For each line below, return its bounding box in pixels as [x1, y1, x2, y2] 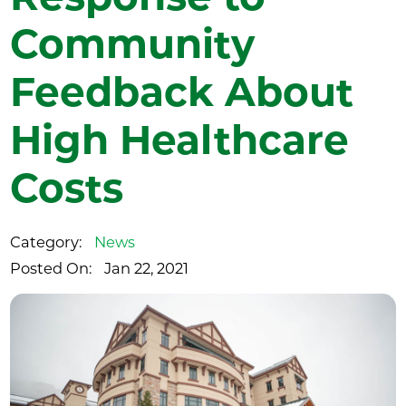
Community [10, 20, 256, 69]
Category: [10, 232, 82, 251]
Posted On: [10, 258, 92, 277]
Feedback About [10, 68, 354, 117]
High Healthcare [10, 116, 350, 165]
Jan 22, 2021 [103, 258, 188, 277]
